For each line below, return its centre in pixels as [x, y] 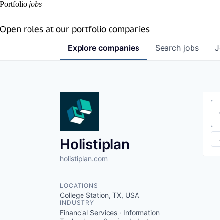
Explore [83, 48]
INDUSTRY [77, 203]
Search [169, 48]
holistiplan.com [84, 158]
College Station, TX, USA [99, 195]
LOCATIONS [79, 185]
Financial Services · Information [110, 212]
